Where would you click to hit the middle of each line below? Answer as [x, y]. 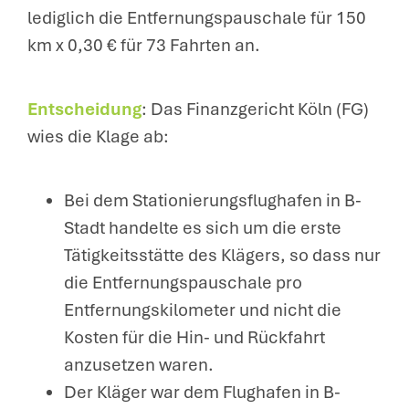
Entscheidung [84, 109]
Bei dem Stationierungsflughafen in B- [213, 200]
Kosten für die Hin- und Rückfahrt [194, 337]
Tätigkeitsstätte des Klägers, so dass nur [222, 255]
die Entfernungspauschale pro [183, 283]
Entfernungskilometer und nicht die [203, 310]
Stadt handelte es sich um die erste [203, 228]
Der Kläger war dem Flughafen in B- [202, 392]
